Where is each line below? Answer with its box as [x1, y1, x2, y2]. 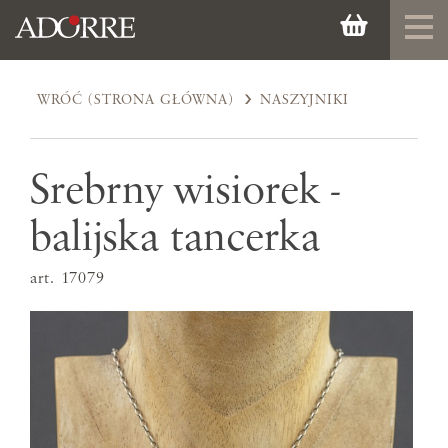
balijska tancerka [30, 216, 320, 260]
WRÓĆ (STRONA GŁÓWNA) [37, 92, 235, 107]
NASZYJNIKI [260, 92, 350, 107]
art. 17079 [30, 271, 106, 288]
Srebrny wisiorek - [30, 169, 340, 213]
